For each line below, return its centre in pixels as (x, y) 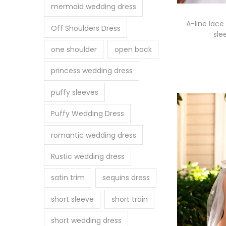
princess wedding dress (92, 71)
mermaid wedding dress (93, 7)
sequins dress (126, 178)
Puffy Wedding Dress (87, 114)
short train (129, 199)
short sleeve (72, 199)
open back (133, 50)
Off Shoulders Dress (86, 28)
